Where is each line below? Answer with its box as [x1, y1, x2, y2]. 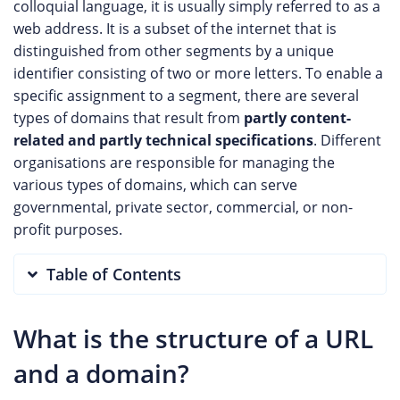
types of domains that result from [13, 108, 244, 128]
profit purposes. [13, 220, 122, 239]
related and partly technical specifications [13, 130, 313, 150]
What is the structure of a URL [13, 321, 373, 355]
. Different [313, 130, 381, 150]
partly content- [244, 108, 351, 128]
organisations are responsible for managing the [13, 153, 335, 172]
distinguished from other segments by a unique [13, 41, 334, 61]
